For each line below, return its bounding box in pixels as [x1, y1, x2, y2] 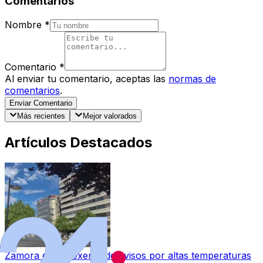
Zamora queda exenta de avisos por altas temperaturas [5, 249, 251, 261]
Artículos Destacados [5, 133, 152, 151]
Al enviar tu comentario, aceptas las [5, 72, 166, 85]
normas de [168, 72, 216, 85]
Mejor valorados [82, 112, 137, 121]
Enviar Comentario [9, 98, 72, 107]
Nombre [5, 18, 42, 31]
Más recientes [17, 112, 66, 121]
